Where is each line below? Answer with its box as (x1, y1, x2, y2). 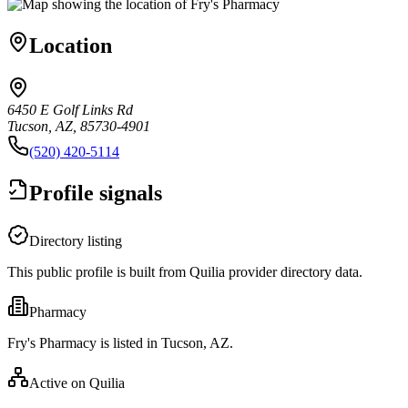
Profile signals (29, 180, 162, 205)
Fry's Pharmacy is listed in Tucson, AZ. (7, 334, 233, 351)
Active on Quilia (29, 374, 125, 391)
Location (29, 33, 112, 57)
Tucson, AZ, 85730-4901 (7, 117, 150, 134)
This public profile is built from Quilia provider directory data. (7, 263, 362, 280)
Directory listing (29, 232, 122, 249)
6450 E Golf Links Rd (7, 101, 133, 117)
